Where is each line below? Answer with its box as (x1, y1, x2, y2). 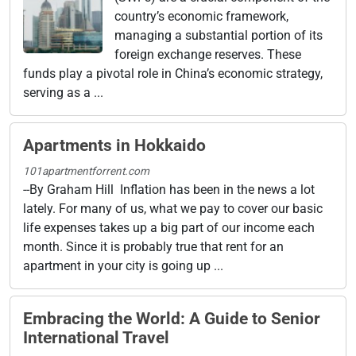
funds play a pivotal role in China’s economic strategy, (23, 65, 323, 81)
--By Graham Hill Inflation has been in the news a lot (23, 181, 315, 197)
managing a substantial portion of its (114, 27, 323, 43)
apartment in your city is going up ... (23, 257, 223, 273)
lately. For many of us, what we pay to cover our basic (23, 200, 323, 216)
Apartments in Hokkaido (23, 135, 206, 155)
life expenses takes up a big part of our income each (23, 219, 315, 235)
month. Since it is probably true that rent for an (23, 238, 284, 254)
